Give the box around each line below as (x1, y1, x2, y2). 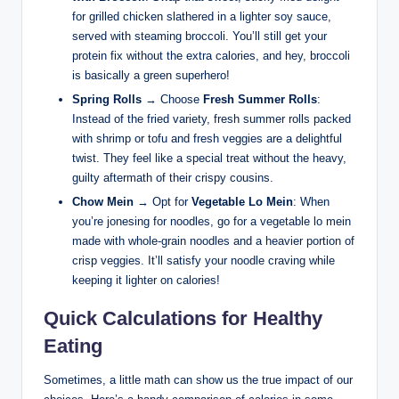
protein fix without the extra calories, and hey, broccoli (72, 49, 350, 63)
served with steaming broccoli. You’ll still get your (72, 29, 327, 44)
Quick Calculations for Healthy (44, 307, 322, 330)
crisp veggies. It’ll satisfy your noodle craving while (72, 254, 335, 268)
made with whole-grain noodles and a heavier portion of (72, 234, 354, 248)
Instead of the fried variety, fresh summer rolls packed (72, 112, 351, 126)
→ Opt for (134, 195, 191, 209)
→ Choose (142, 93, 203, 107)
